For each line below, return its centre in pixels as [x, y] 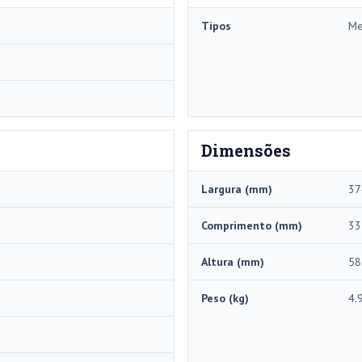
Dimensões [246, 151]
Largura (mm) [237, 189]
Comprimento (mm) [252, 226]
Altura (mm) [233, 262]
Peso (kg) [225, 299]
